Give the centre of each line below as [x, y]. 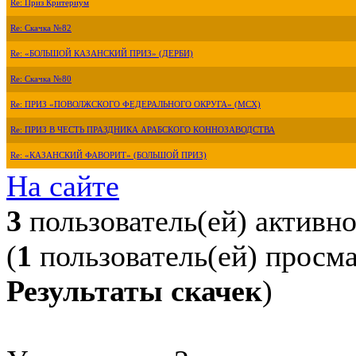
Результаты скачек [134, 290]
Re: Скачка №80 [41, 79]
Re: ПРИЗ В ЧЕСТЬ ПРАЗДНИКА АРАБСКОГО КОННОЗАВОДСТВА [143, 130]
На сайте [63, 186]
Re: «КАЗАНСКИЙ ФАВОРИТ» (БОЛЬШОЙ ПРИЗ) [108, 155]
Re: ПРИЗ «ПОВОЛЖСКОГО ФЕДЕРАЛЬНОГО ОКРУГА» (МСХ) [135, 104]
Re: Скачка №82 [41, 28]
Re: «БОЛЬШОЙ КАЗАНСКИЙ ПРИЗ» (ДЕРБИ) [102, 53]
